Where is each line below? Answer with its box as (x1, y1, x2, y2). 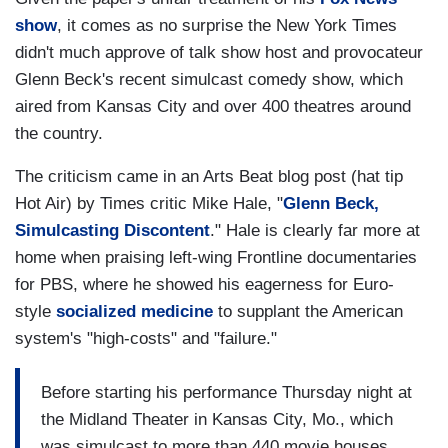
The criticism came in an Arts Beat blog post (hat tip (15, 167, 403, 187)
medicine (136, 302, 213, 322)
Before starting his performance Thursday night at (41, 382, 412, 402)
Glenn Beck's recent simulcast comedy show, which (15, 70, 403, 90)
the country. (15, 124, 108, 144)
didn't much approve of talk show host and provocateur (15, 43, 423, 63)
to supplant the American (213, 302, 403, 322)
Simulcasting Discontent (15, 221, 210, 241)
